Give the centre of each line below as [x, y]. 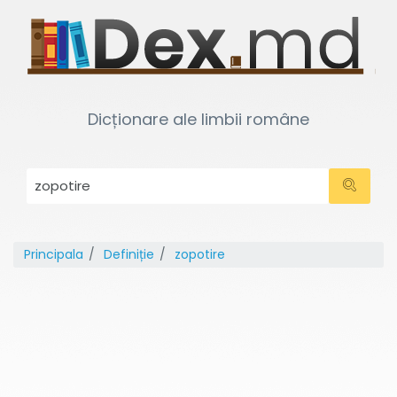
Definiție [129, 254]
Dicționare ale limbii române [198, 119]
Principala [54, 254]
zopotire [200, 254]
